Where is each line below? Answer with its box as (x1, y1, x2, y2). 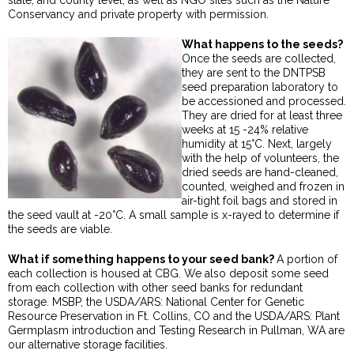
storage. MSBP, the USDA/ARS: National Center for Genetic (8, 296, 304, 309)
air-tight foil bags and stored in (182, 194, 337, 208)
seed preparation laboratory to (182, 81, 338, 94)
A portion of (277, 253, 337, 266)
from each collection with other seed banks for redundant (8, 281, 303, 295)
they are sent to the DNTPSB (182, 66, 326, 80)
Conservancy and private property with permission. (8, 8, 269, 21)
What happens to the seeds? (182, 38, 343, 51)
